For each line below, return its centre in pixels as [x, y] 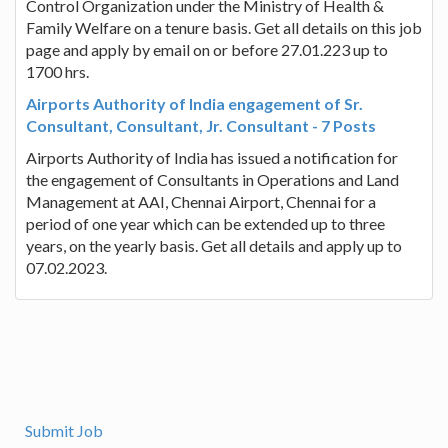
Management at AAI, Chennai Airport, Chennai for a [201, 201]
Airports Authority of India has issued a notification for [212, 157]
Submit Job [64, 430]
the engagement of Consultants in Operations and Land [212, 179]
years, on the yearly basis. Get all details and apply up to [214, 245]
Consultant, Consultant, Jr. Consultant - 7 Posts [201, 125]
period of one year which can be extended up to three [205, 223]
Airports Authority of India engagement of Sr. [194, 103]
